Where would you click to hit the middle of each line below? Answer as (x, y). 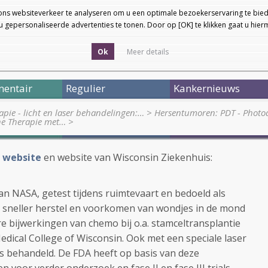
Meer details (148, 52)
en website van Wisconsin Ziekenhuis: (127, 157)
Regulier (86, 88)
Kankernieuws (207, 88)
